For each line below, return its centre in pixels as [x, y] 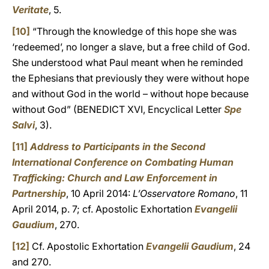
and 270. [32, 262]
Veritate [30, 10]
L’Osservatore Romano [184, 193]
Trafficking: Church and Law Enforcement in [115, 178]
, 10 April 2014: [99, 193]
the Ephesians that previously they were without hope [131, 78]
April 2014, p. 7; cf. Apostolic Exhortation [103, 209]
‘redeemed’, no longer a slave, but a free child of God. [131, 47]
